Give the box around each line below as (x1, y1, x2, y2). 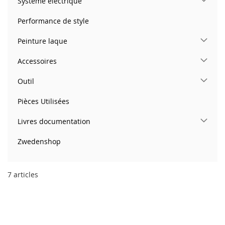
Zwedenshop (18, 136, 61, 146)
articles (12, 169, 38, 179)
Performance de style (18, 16, 89, 26)
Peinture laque (18, 36, 67, 46)
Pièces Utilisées (18, 96, 69, 106)
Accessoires (18, 56, 57, 66)
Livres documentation (18, 116, 90, 126)
